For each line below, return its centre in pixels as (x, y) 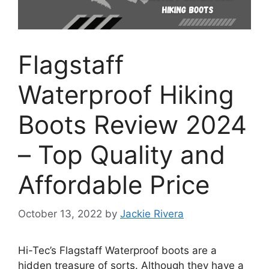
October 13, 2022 (60, 214)
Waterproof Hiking (126, 94)
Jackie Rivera (152, 214)
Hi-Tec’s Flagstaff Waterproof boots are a (117, 251)
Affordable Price (114, 184)
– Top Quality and (122, 154)
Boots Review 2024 (132, 124)
